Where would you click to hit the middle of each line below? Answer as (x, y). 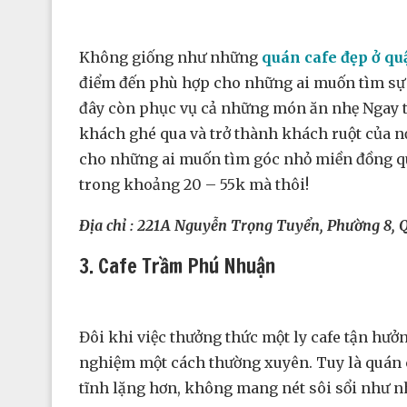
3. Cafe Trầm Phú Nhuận (177, 266)
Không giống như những (170, 58)
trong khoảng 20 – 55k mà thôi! (194, 185)
